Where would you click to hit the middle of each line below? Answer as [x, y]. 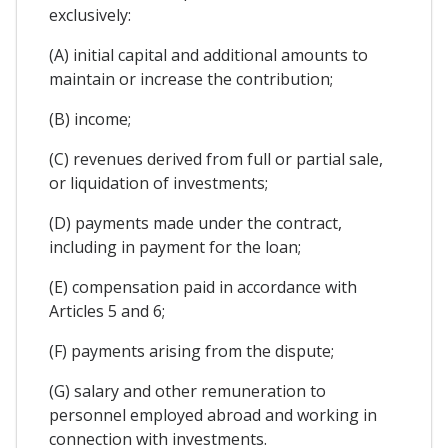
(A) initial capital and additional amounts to [208, 55]
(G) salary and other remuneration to [187, 391]
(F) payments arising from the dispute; [191, 351]
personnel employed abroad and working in [213, 415]
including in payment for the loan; [175, 247]
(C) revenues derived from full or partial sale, [216, 159]
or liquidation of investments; [158, 183]
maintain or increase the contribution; [191, 79]
